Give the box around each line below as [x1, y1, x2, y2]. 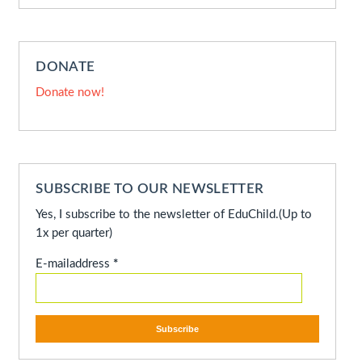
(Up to [279, 208, 313, 221]
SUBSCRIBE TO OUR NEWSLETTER [36, 182, 264, 196]
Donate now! [36, 86, 105, 99]
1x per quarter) [36, 227, 113, 239]
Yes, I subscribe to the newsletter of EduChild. [36, 208, 280, 221]
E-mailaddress [36, 258, 114, 270]
